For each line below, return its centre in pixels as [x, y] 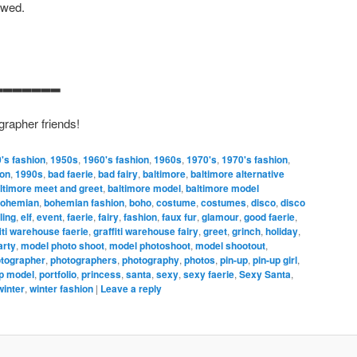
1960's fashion [116, 159]
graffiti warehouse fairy [146, 231]
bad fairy [118, 173]
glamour [220, 216]
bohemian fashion [84, 202]
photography [151, 259]
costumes [224, 202]
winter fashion [61, 288]
